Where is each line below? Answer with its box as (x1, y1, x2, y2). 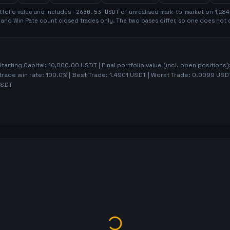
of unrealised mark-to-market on (121, 8, 215, 15)
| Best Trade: (67, 71, 109, 79)
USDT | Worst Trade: (128, 71, 192, 79)
